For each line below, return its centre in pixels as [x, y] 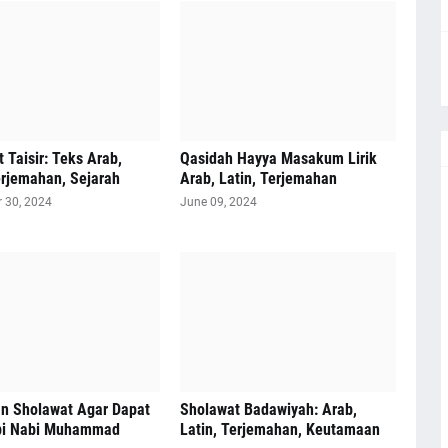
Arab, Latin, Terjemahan [258, 178]
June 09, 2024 [218, 202]
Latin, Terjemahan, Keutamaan [279, 429]
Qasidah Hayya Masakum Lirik [278, 158]
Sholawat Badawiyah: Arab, [268, 409]
